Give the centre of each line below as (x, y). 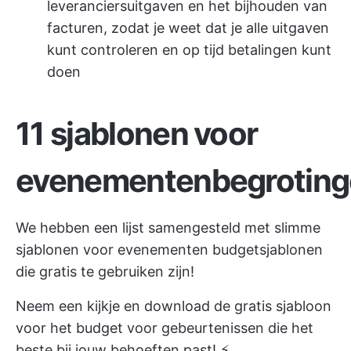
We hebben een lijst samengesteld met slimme (168, 228)
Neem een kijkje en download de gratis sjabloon (174, 306)
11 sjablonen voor (137, 134)
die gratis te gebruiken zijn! (105, 271)
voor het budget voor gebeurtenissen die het (165, 328)
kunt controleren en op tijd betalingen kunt (189, 50)
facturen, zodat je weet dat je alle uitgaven (188, 28)
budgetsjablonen (268, 250)
